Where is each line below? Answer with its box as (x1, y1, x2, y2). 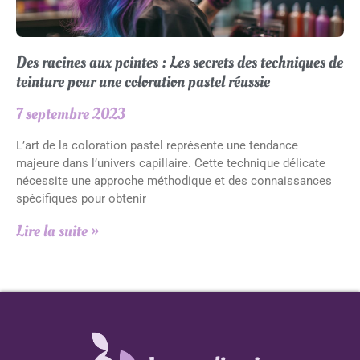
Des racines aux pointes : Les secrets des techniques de (16, 51, 343, 74)
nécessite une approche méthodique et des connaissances (16, 174, 332, 188)
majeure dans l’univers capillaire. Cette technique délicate (16, 156, 325, 170)
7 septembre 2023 (16, 103, 125, 125)
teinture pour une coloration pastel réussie (16, 71, 270, 93)
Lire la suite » (16, 220, 99, 243)
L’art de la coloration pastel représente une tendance (16, 138, 298, 153)
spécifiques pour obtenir (16, 191, 146, 206)
